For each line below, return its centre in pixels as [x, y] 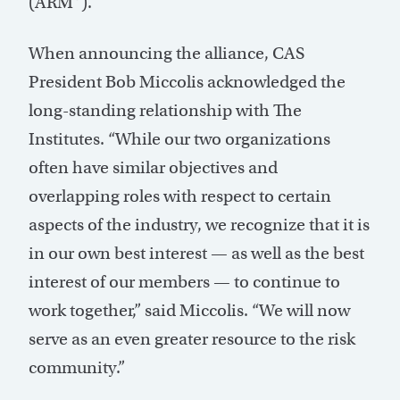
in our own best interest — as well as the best [196, 254]
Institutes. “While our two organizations [179, 139]
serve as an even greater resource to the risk [192, 339]
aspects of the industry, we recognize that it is [199, 225]
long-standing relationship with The [165, 111]
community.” [77, 368]
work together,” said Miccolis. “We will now [189, 311]
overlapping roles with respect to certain [180, 196]
